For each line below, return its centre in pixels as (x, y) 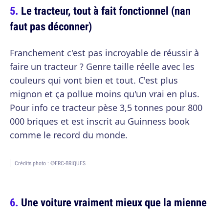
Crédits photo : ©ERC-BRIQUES (50, 163)
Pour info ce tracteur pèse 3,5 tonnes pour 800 (106, 108)
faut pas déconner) (51, 26)
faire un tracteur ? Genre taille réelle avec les (102, 66)
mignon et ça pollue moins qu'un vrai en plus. (105, 94)
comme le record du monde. (69, 135)
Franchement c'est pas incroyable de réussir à (104, 53)
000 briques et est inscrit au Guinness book (100, 121)
